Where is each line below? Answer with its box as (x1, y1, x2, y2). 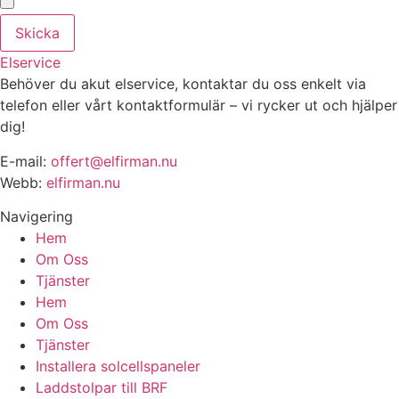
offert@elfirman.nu (51, 151, 177, 170)
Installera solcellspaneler (36, 356, 200, 375)
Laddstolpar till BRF (36, 378, 167, 396)
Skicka (15, 24, 60, 43)
